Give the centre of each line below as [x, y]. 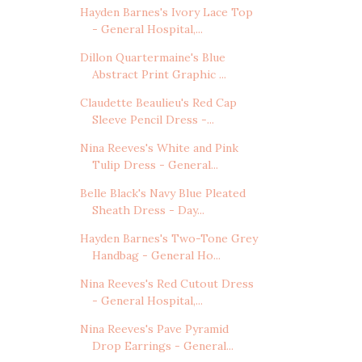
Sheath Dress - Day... [148, 210]
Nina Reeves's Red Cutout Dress [166, 284]
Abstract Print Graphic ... [159, 75]
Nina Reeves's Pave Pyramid [154, 329]
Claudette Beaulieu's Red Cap [158, 103]
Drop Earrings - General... [162, 346]
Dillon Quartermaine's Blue [152, 58]
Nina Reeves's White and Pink [159, 148]
